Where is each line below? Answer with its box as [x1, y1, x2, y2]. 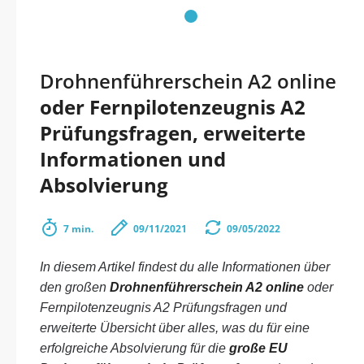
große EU [229, 341, 288, 355]
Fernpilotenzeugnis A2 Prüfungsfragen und [40, 301, 287, 314]
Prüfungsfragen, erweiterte [40, 119, 305, 146]
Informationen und [40, 145, 226, 172]
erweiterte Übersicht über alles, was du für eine [40, 321, 310, 335]
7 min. [63, 222, 93, 236]
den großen [40, 280, 110, 294]
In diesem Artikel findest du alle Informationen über [40, 260, 330, 274]
